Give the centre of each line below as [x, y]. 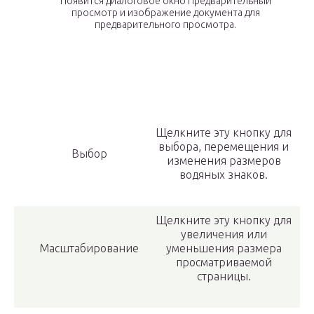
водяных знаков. [224, 175]
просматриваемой [224, 262]
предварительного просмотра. [165, 25]
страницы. [224, 277]
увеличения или [224, 234]
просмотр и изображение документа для [165, 13]
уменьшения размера [224, 248]
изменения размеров [224, 161]
